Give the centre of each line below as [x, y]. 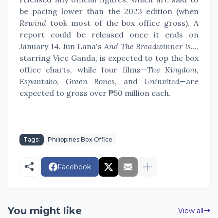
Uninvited [158, 81]
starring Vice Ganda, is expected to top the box [109, 58]
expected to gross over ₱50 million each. [95, 93]
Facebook [74, 167]
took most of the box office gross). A [122, 23]
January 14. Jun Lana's [62, 46]
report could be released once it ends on [109, 35]
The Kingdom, [173, 70]
